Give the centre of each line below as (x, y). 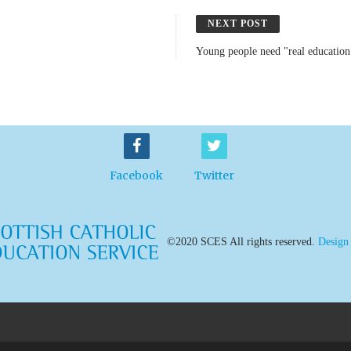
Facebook (137, 175)
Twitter (215, 175)
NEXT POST (238, 24)
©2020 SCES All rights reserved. (242, 241)
